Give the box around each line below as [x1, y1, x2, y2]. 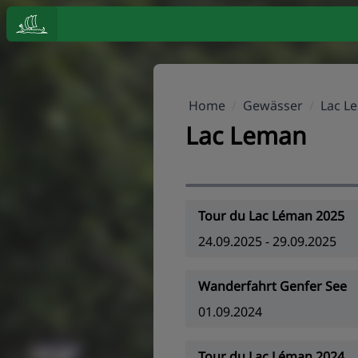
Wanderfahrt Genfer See [198, 277, 347, 295]
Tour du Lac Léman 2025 [198, 207, 344, 225]
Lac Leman [185, 119, 307, 152]
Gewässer [243, 97, 303, 114]
